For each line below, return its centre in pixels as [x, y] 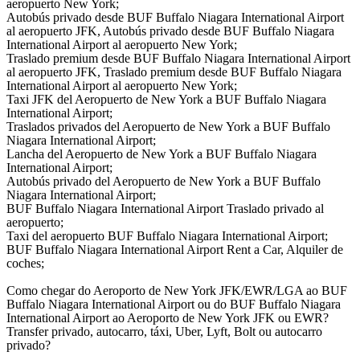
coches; [25, 264]
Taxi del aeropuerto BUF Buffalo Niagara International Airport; [167, 236]
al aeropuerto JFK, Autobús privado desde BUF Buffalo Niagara [170, 31]
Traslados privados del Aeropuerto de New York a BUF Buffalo [168, 127]
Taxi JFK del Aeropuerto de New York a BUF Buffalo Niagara [166, 100]
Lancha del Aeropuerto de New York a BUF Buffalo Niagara [162, 154]
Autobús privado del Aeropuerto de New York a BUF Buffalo [164, 182]
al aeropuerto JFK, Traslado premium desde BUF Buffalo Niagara [174, 72]
